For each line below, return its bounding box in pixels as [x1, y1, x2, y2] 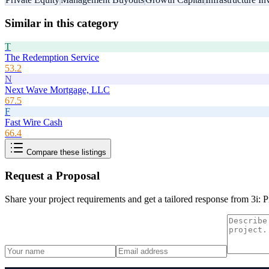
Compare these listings [24, 147, 106, 157]
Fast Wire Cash [5, 116, 62, 127]
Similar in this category [5, 16, 119, 29]
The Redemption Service [5, 52, 99, 62]
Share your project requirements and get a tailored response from [5, 194, 251, 205]
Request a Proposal [5, 169, 100, 183]
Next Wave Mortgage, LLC [5, 84, 110, 95]
